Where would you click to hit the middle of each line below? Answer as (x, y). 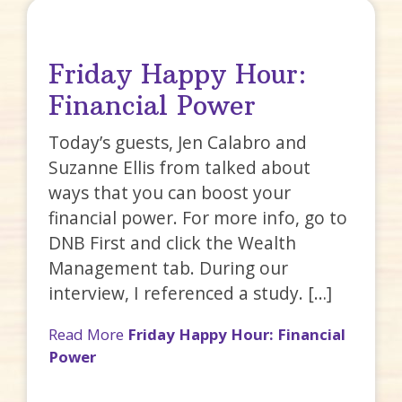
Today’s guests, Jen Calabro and (178, 142)
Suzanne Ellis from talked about (180, 167)
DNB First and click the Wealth (173, 242)
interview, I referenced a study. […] (191, 293)
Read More (88, 334)
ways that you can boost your (170, 192)
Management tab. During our (169, 267)
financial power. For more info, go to (198, 217)
